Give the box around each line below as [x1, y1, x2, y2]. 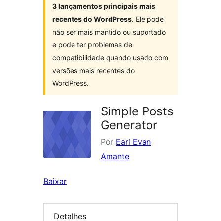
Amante [101, 151, 129, 162]
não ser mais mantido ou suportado [52, 28, 166, 37]
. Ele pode [132, 15, 164, 24]
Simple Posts [101, 104, 174, 119]
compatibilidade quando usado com [52, 53, 168, 62]
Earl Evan [116, 137, 151, 147]
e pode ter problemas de [52, 40, 132, 49]
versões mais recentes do [52, 66, 135, 75]
